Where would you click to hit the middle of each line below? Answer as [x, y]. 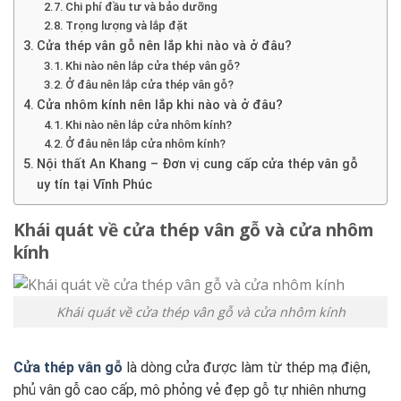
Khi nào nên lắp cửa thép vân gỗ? [153, 66]
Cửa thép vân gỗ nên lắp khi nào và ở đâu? [164, 47]
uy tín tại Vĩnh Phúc [94, 185]
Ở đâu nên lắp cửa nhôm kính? [146, 144]
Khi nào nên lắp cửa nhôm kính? [149, 125]
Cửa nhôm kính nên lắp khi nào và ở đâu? [159, 106]
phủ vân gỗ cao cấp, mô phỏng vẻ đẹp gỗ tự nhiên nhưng [190, 389]
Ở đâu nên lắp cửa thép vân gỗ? [150, 85]
